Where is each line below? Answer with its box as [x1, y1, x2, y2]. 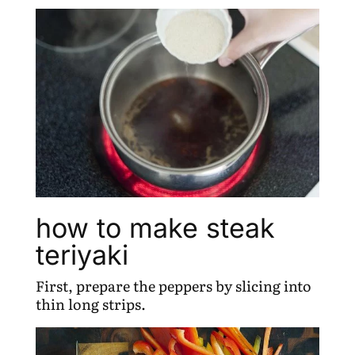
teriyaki [35, 238, 128, 271]
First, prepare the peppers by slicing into [35, 274, 311, 296]
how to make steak [35, 211, 275, 244]
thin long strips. [35, 292, 146, 315]
